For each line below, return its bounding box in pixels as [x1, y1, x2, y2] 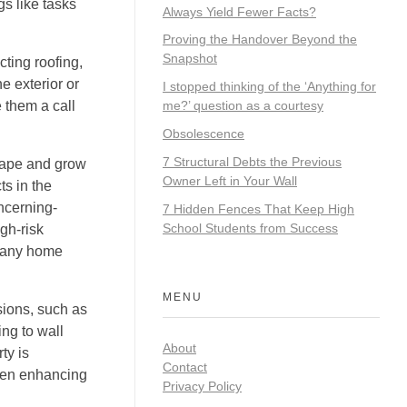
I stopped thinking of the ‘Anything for [163, 79, 376, 94]
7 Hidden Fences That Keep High [163, 201, 354, 216]
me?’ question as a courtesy [163, 98, 323, 114]
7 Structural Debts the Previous [163, 154, 342, 169]
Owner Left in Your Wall [163, 173, 297, 188]
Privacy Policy [163, 378, 242, 393]
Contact [163, 359, 207, 374]
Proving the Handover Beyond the [163, 32, 357, 47]
